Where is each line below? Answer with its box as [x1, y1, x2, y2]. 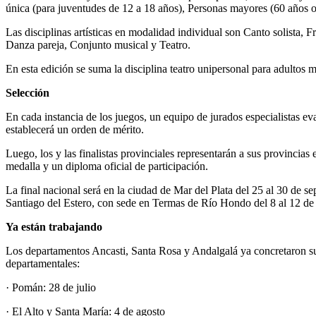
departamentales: [6, 257, 80, 269]
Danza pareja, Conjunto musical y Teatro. [6, 38, 190, 51]
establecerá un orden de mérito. [6, 123, 144, 135]
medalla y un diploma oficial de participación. [6, 159, 208, 172]
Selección [6, 86, 49, 99]
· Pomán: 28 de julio [6, 281, 96, 293]
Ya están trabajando [6, 220, 102, 233]
